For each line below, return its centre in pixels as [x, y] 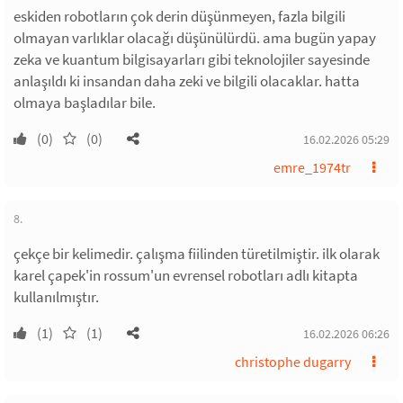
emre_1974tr [312, 167]
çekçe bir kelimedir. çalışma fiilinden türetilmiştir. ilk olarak [197, 253]
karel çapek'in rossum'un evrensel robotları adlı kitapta [186, 275]
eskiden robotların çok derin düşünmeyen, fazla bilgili [179, 16]
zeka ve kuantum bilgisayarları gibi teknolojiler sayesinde [192, 59]
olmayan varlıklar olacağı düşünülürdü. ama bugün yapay [195, 37]
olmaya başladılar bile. [85, 102]
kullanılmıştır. [56, 296]
